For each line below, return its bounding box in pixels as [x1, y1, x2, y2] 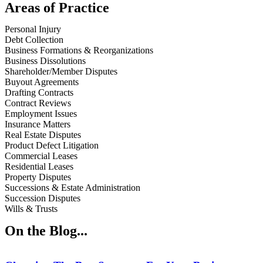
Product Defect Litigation [5, 140, 99, 150]
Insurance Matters [5, 119, 70, 129]
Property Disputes [5, 172, 71, 182]
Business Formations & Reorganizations [5, 45, 153, 55]
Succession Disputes [5, 193, 80, 203]
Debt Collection [5, 35, 63, 45]
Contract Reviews [5, 98, 71, 108]
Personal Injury [5, 24, 61, 34]
